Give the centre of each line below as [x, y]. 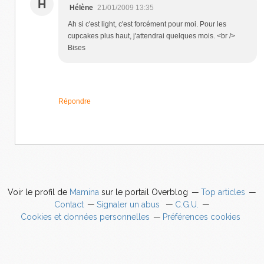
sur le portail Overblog [143, 192]
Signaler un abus [129, 204]
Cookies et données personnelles [85, 217]
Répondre [75, 101]
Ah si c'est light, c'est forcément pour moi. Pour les [147, 24]
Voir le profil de [39, 192]
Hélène [81, 7]
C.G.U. [187, 204]
